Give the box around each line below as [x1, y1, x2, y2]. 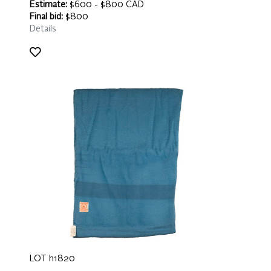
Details [30, 25, 56, 33]
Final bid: [30, 13, 63, 21]
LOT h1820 [30, 255, 75, 263]
